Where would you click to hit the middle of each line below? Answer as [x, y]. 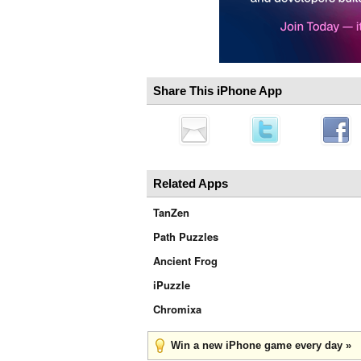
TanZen [171, 212]
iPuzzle [172, 285]
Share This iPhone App [218, 91]
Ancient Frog [185, 261]
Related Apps [191, 183]
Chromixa [177, 309]
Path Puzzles [186, 237]
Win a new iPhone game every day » [261, 345]
